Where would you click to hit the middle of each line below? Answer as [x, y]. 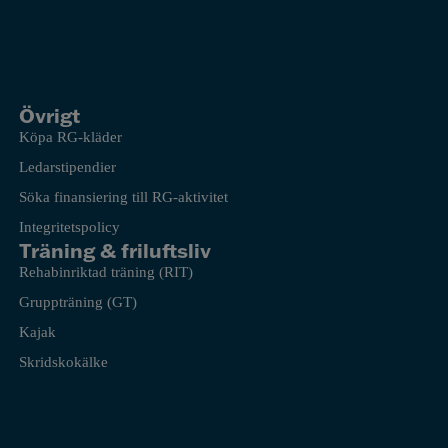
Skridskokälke [64, 362]
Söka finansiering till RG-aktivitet [124, 197]
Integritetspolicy [70, 227]
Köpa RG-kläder [71, 137]
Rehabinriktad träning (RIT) [106, 272]
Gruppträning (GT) [78, 302]
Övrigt [50, 115]
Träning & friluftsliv [115, 250]
